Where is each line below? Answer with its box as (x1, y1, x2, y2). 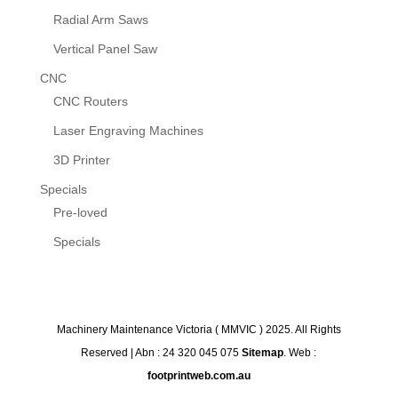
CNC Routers (52, 93, 128, 108)
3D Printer (52, 152, 110, 167)
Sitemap (242, 346, 284, 359)
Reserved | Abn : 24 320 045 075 (81, 346, 243, 359)
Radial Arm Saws (52, 12, 148, 27)
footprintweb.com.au (147, 369, 251, 382)
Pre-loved (52, 204, 107, 219)
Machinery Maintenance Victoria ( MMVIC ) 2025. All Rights (56, 322, 341, 336)
